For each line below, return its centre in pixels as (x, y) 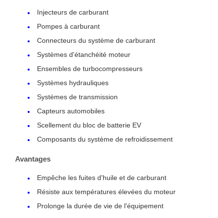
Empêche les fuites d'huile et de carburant (102, 178)
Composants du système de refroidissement (105, 139)
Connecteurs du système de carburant (96, 41)
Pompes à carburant (68, 27)
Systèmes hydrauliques (73, 83)
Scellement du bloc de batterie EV (89, 125)
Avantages (33, 159)
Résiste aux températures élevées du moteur (106, 192)
